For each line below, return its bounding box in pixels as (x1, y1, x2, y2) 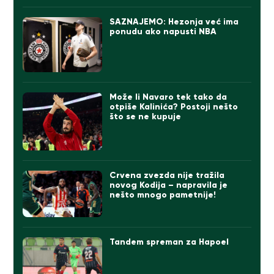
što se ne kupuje (109, 111, 182, 122)
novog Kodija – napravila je (109, 180, 228, 191)
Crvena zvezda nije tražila (109, 170, 225, 181)
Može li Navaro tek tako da (109, 92, 228, 103)
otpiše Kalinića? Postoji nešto (109, 102, 239, 113)
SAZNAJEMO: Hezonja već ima (109, 17, 239, 28)
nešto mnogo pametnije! (109, 190, 217, 201)
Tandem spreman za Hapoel (109, 236, 229, 247)
